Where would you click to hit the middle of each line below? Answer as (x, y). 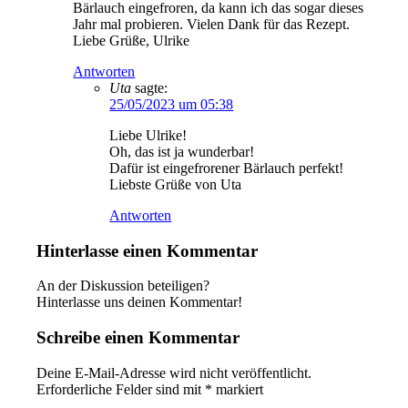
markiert (238, 389)
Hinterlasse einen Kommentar (148, 250)
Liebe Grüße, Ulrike (132, 41)
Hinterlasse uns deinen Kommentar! (140, 302)
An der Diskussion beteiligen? (123, 286)
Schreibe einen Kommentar (138, 338)
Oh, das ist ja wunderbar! (182, 152)
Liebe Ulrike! (148, 135)
